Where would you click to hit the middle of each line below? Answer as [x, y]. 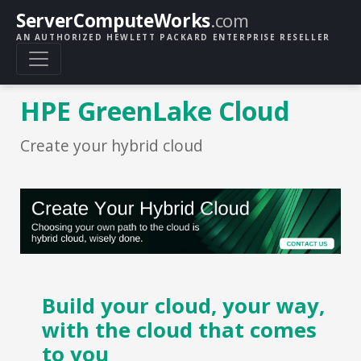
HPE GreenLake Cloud [155, 110]
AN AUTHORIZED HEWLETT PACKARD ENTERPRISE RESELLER [173, 37]
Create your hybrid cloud [112, 145]
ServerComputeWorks [113, 21]
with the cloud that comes [179, 330]
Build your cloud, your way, [183, 306]
